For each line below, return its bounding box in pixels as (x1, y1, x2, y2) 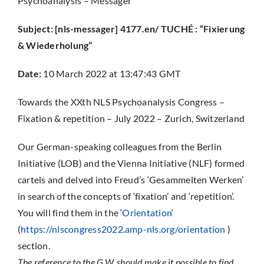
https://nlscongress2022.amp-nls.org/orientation (21, 223, 226, 235)
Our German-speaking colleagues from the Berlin (17, 141, 222, 152)
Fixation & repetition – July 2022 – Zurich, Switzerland (17, 113, 245, 124)
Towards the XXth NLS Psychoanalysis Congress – (17, 96, 225, 107)
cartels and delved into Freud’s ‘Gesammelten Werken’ (17, 174, 244, 185)
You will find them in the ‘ (17, 207, 123, 218)
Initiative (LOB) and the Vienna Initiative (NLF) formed (17, 157, 245, 169)
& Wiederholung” (17, 39, 93, 51)
